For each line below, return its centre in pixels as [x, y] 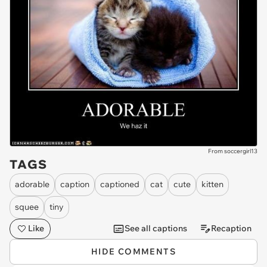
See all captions [156, 229]
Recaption [231, 229]
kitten [212, 184]
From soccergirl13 [233, 151]
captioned [120, 184]
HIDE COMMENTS [133, 251]
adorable [32, 184]
